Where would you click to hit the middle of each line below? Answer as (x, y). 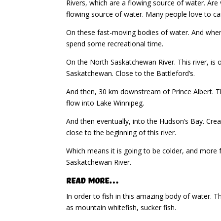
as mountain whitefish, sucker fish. (121, 207)
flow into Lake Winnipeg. (105, 103)
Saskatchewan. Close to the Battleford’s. (131, 73)
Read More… (93, 180)
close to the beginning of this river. (121, 132)
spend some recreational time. (115, 43)
